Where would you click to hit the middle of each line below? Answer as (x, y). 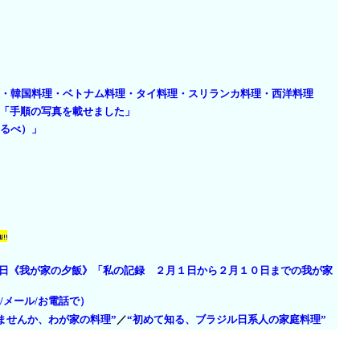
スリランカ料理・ (230, 94)
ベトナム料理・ (99, 94)
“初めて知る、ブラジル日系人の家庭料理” (227, 319)
